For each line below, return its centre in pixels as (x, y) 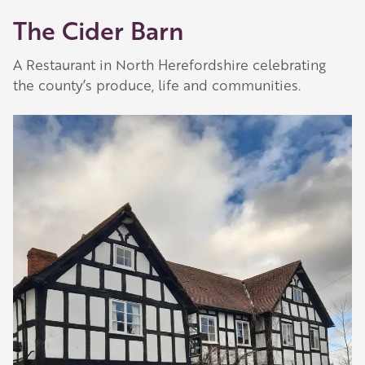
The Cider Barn (98, 29)
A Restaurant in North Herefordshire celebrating (169, 64)
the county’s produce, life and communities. (157, 85)
